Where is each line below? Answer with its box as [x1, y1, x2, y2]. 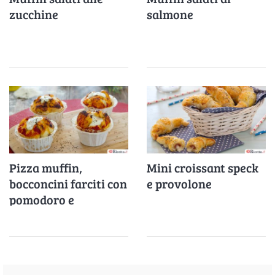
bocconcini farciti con [9, 174, 127, 192]
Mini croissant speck [147, 158, 258, 176]
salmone [147, 5, 193, 23]
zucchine [9, 5, 58, 23]
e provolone [147, 174, 212, 192]
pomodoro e [9, 190, 74, 208]
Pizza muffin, [9, 158, 82, 176]
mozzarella [9, 206, 71, 224]
